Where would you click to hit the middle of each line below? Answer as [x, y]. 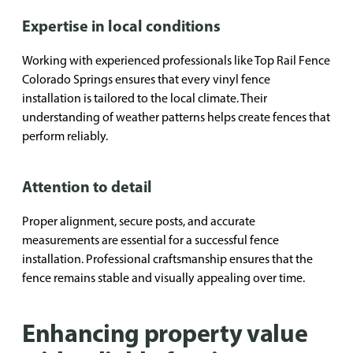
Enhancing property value [165, 333]
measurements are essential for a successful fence [150, 240]
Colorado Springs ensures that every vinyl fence [146, 79]
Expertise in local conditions [121, 26]
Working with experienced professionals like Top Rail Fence [176, 60]
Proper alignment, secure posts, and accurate [139, 221]
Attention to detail [87, 186]
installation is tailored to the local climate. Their [145, 98]
